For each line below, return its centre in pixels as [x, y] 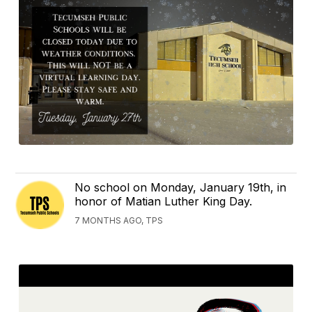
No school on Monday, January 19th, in [181, 187]
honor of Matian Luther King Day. [164, 201]
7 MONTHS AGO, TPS [119, 220]
